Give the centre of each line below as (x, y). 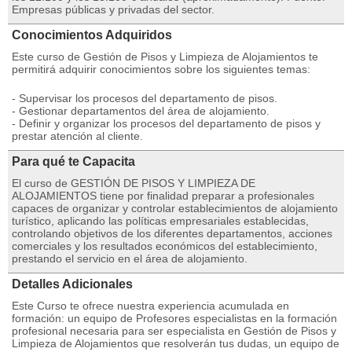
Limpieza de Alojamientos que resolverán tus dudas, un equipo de (176, 343)
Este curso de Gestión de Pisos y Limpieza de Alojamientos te (165, 57)
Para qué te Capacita (73, 161)
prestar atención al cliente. (77, 136)
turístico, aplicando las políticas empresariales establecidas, (160, 221)
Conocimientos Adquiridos (92, 35)
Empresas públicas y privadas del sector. (113, 9)
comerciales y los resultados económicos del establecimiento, (165, 246)
